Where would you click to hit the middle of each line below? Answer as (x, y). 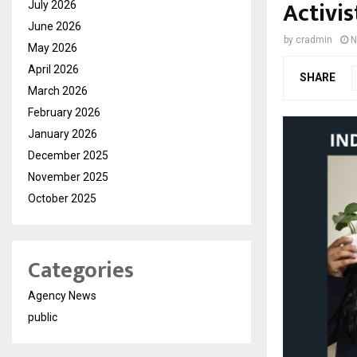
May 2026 (53, 48)
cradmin (314, 40)
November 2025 (68, 177)
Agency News (62, 296)
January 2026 (63, 134)
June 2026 (55, 27)
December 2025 (68, 156)
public (43, 318)
